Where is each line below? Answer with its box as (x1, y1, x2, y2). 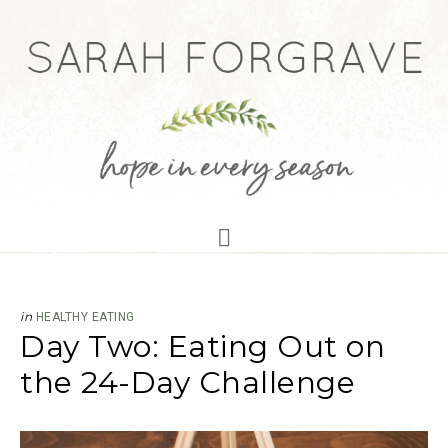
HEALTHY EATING (35, 310, 135, 324)
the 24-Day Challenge (20, 364, 355, 401)
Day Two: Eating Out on (20, 328, 385, 365)
